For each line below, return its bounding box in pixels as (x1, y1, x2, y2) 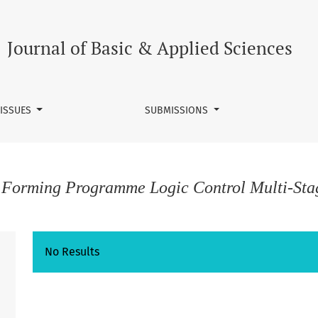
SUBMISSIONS (145, 104, 212, 116)
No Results (45, 245, 99, 258)
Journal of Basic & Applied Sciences (7, 36, 293, 60)
